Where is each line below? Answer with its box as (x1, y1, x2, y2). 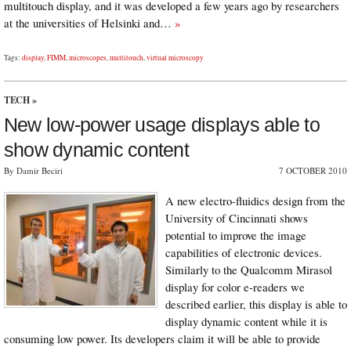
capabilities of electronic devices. (165, 244, 322, 260)
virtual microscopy (147, 52, 204, 63)
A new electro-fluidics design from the (165, 192, 346, 208)
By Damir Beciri (4, 165, 63, 177)
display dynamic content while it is (165, 313, 327, 329)
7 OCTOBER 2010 (279, 165, 347, 177)
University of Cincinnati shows (165, 209, 308, 226)
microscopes (69, 52, 107, 63)
